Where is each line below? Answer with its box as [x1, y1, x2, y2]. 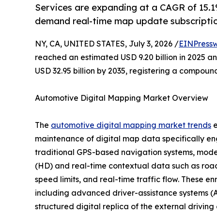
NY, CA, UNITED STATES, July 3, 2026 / [35, 39, 179, 49]
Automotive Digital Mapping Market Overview [35, 93, 208, 103]
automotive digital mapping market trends [51, 120, 211, 130]
